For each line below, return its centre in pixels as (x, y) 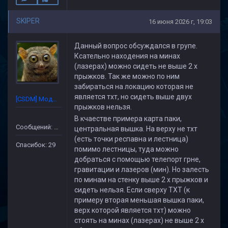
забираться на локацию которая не (134, 87)
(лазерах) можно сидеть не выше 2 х (136, 66)
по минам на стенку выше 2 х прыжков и (141, 180)
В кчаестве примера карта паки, (128, 119)
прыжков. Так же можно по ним (127, 76)
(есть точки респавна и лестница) (131, 139)
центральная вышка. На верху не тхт (136, 129)
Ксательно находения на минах (127, 56)
